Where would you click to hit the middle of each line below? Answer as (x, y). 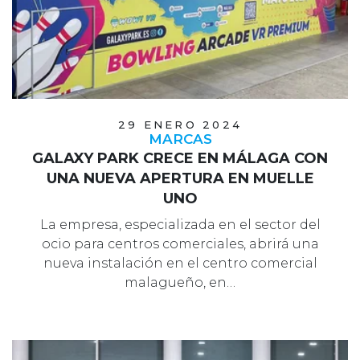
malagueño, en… (180, 282)
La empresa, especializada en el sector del (180, 224)
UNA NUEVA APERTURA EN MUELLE (180, 178)
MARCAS (180, 139)
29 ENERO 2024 (180, 124)
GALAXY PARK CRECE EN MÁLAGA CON (180, 158)
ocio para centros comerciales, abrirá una (180, 243)
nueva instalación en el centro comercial (180, 263)
